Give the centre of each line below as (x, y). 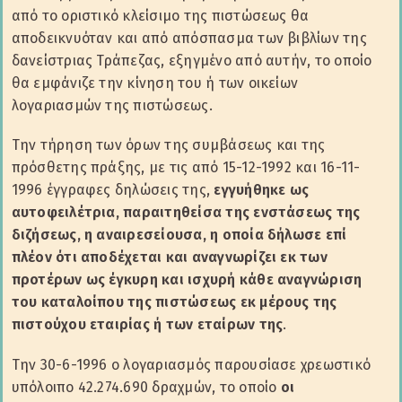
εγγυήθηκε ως (262, 190)
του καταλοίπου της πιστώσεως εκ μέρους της (174, 302)
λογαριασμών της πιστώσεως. (112, 106)
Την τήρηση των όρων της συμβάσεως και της (168, 145)
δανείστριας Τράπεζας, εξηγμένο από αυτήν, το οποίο (192, 61)
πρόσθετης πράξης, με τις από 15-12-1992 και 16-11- (186, 168)
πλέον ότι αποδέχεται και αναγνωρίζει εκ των (169, 258)
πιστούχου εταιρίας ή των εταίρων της (147, 325)
